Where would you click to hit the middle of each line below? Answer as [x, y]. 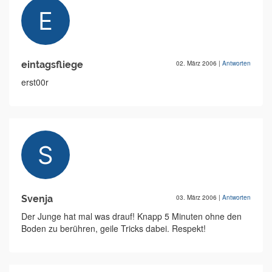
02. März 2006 [197, 63]
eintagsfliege [52, 65]
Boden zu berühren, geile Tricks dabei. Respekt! [114, 228]
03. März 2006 [197, 197]
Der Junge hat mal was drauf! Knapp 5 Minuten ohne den [131, 216]
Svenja [37, 199]
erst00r [35, 82]
